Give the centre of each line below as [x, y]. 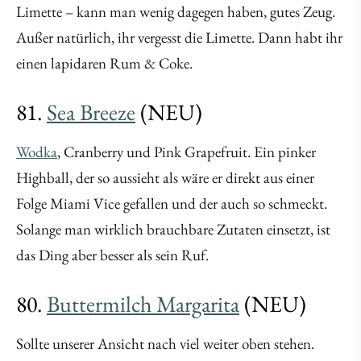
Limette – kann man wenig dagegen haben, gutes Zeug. [176, 12]
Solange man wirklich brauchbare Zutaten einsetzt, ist [173, 230]
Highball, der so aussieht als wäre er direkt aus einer [165, 178]
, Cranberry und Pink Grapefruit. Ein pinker [187, 152]
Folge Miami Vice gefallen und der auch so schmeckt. [172, 204]
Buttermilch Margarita [143, 304]
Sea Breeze [91, 112]
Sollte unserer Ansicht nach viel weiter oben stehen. [165, 344]
